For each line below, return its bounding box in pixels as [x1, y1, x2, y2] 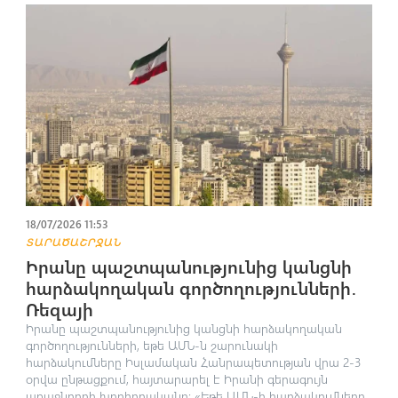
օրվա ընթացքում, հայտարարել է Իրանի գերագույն [25, 370, 328, 388]
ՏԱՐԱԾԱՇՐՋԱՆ [25, 235, 122, 250]
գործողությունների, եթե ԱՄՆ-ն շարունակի [25, 337, 278, 354]
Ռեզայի [25, 297, 93, 322]
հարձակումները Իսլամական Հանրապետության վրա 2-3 [25, 354, 361, 371]
